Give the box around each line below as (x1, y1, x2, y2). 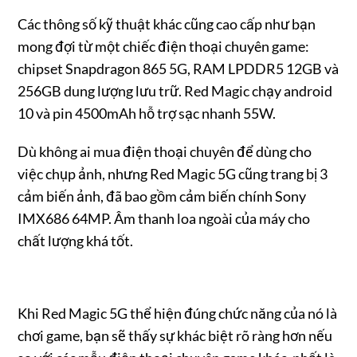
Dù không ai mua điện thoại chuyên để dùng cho (18, 143, 312, 161)
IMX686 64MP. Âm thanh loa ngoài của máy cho (18, 210, 311, 228)
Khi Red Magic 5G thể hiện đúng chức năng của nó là (18, 304, 338, 323)
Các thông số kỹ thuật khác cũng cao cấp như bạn (18, 15, 316, 33)
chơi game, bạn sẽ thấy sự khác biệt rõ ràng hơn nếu (18, 327, 333, 345)
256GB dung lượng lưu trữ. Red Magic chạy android (18, 82, 333, 100)
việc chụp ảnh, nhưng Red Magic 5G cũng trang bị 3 (18, 165, 328, 183)
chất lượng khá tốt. (18, 232, 134, 250)
